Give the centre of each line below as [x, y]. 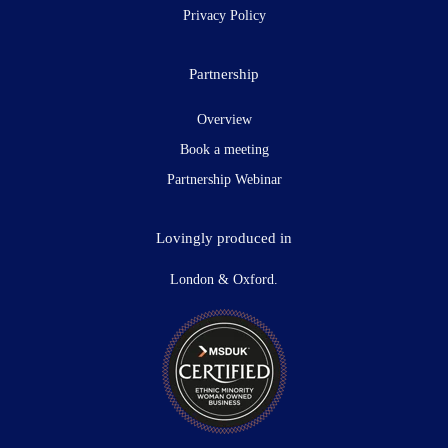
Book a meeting [224, 150]
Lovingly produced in [224, 238]
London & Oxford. [224, 280]
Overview [224, 120]
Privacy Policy [224, 16]
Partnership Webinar [224, 180]
